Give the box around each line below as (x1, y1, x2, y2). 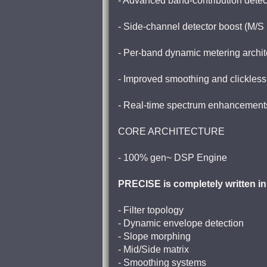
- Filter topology (118, 205, 184, 215)
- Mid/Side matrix (118, 244, 189, 254)
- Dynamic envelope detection (118, 218, 244, 228)
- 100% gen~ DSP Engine (118, 153, 227, 163)
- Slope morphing (118, 231, 191, 241)
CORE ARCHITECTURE (118, 126, 225, 136)
